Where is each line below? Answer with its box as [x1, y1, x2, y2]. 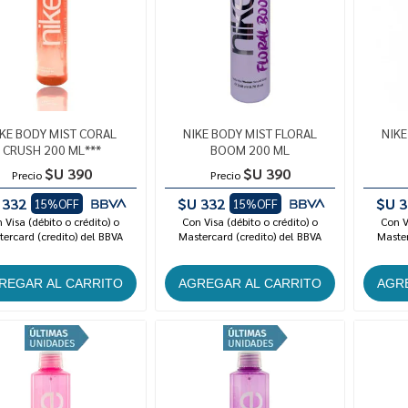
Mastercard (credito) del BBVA [178, 229, 322, 244]
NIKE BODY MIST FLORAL [183, 125, 318, 142]
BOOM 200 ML [210, 141, 291, 158]
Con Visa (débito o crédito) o [182, 214, 319, 229]
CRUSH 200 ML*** [2, 141, 101, 158]
